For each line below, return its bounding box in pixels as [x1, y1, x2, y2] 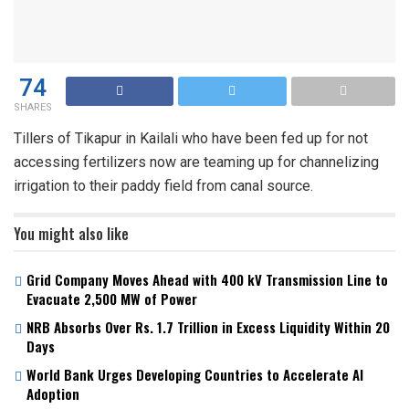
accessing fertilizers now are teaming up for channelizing [14, 152, 379, 171]
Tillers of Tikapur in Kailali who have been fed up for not [14, 129, 368, 147]
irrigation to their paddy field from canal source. [14, 176, 313, 194]
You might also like [14, 222, 129, 245]
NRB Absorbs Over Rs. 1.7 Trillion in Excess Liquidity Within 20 [26, 316, 390, 337]
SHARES [14, 99, 52, 115]
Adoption [26, 383, 79, 404]
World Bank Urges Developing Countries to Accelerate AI [26, 363, 363, 384]
